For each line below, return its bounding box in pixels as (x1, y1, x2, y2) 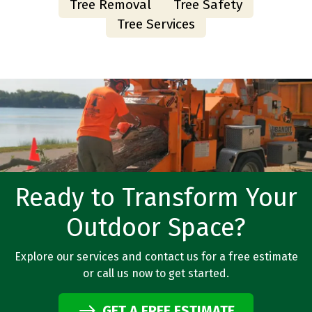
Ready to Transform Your (15, 182, 297, 214)
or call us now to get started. (83, 267, 229, 281)
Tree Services (117, 16, 195, 33)
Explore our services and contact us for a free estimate (14, 250, 298, 264)
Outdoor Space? (66, 212, 246, 244)
